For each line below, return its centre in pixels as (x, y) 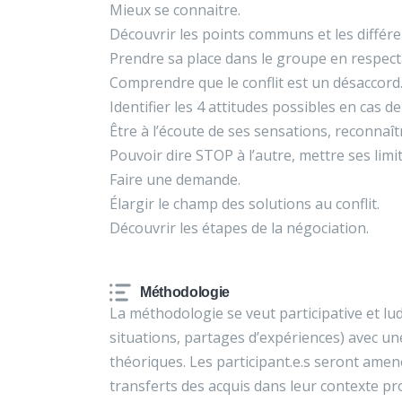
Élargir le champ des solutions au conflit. (245, 204)
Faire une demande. (175, 179)
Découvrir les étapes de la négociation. (239, 228)
